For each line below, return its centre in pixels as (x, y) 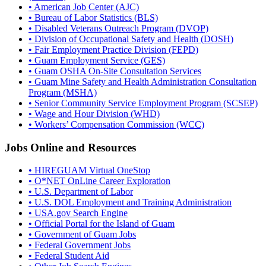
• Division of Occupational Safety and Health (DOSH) (131, 39)
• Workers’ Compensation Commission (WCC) (116, 124)
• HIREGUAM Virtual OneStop (89, 170)
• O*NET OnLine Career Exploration (99, 181)
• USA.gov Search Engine (78, 213)
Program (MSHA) (63, 92)
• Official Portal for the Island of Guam (102, 224)
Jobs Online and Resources (70, 147)
